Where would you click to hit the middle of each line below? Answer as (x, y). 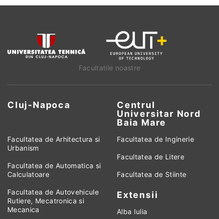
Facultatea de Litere (151, 157)
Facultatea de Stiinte (152, 175)
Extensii (138, 195)
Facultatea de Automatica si (54, 166)
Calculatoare (29, 175)
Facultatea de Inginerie (156, 139)
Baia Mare (142, 123)
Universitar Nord (159, 114)
